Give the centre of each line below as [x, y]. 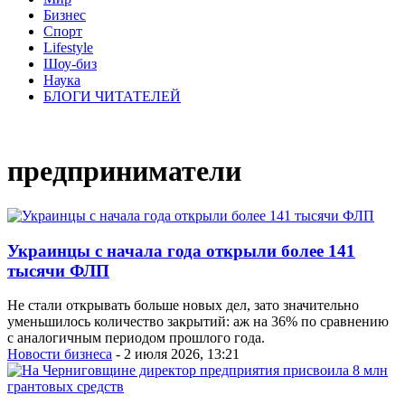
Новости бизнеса [60, 354]
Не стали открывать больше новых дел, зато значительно [183, 306]
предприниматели [124, 171]
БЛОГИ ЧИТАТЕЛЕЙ [112, 96]
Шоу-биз [70, 64]
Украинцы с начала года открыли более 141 [181, 250]
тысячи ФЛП [58, 270]
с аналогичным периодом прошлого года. [136, 338]
